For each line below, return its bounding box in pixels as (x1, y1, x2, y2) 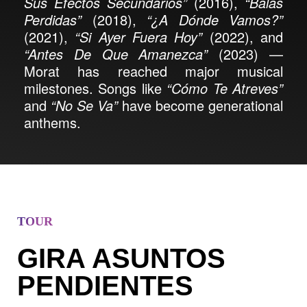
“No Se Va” (51, 95, 118, 115)
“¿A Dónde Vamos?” (147, 10, 283, 29)
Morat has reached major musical (24, 61, 283, 81)
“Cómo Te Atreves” (167, 78, 284, 98)
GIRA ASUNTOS (17, 243, 225, 274)
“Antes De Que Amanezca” (24, 44, 208, 64)
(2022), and (202, 27, 284, 47)
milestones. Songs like (24, 78, 167, 98)
